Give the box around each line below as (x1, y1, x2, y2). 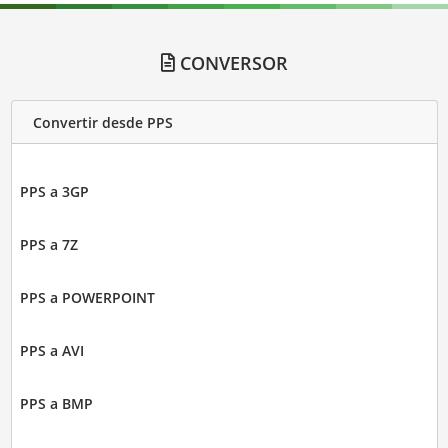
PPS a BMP (19, 394, 93, 414)
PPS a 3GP (19, 182, 89, 202)
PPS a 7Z (19, 235, 78, 255)
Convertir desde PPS (32, 112, 173, 132)
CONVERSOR (174, 51, 288, 76)
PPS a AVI (19, 341, 84, 361)
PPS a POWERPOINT (19, 288, 155, 308)
